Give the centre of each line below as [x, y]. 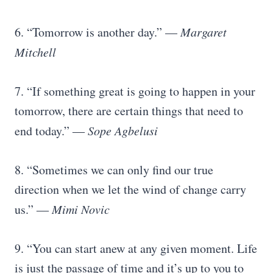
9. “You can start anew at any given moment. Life [136, 248]
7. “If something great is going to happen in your [135, 91]
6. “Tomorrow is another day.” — [97, 32]
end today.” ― [51, 131]
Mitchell [35, 52]
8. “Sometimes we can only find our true [114, 170]
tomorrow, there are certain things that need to [129, 111]
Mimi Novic [81, 209]
